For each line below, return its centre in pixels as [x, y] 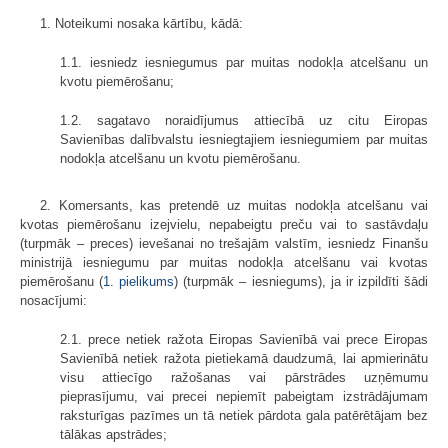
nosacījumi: [53, 300]
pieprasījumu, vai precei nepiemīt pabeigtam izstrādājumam [244, 396]
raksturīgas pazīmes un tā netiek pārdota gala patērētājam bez [244, 415]
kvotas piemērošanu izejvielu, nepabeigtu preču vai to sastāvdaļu [224, 224]
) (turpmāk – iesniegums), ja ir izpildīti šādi [301, 281]
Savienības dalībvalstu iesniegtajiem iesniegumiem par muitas [244, 139]
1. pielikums [139, 281]
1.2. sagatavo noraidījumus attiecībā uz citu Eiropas [244, 120]
